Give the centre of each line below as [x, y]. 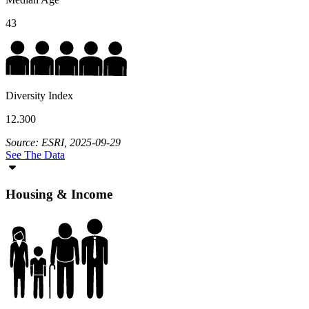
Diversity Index [39, 96]
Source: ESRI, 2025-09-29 [63, 143]
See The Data [35, 155]
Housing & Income [59, 195]
